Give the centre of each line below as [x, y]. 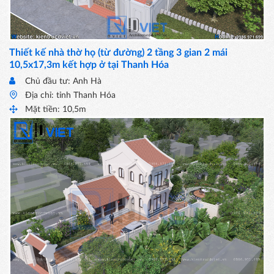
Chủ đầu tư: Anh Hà [63, 82]
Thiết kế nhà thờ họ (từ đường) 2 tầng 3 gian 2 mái [118, 53]
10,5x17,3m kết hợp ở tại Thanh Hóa [89, 65]
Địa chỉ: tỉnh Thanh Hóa [70, 96]
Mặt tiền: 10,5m [56, 110]
